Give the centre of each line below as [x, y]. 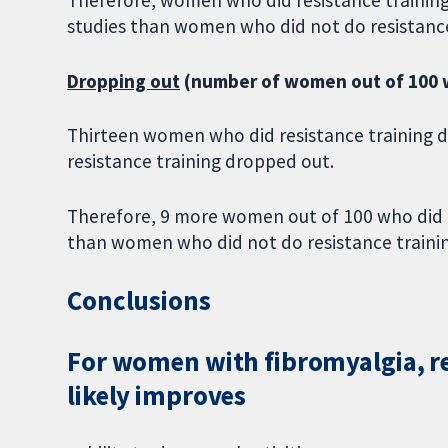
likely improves [157, 395]
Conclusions [139, 300]
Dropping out [124, 80]
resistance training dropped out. [201, 161]
